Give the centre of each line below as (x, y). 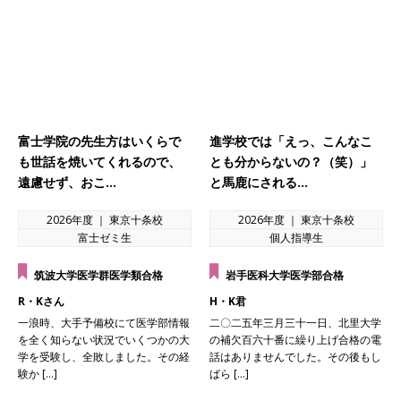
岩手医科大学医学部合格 (285, 276)
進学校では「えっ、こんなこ (291, 141)
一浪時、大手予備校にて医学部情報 (104, 322)
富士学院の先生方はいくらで (99, 141)
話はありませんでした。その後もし (295, 356)
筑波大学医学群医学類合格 (98, 276)
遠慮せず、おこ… (67, 183)
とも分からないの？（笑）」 (291, 162)
